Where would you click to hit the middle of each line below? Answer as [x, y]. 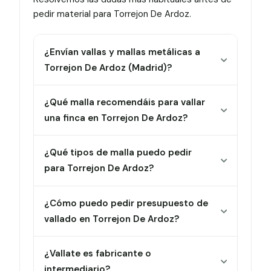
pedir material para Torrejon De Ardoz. [112, 14]
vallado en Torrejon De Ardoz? [112, 219]
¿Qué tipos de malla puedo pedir [118, 153]
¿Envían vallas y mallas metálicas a [122, 52]
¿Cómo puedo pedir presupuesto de [126, 203]
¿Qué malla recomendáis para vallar [125, 102]
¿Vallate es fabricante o [98, 254]
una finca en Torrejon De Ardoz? [116, 118]
